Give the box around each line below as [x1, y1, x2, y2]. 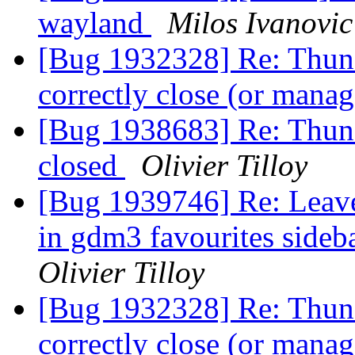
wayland [38, 6, 151, 40]
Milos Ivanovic [167, 6, 353, 40]
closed [38, 148, 125, 183]
